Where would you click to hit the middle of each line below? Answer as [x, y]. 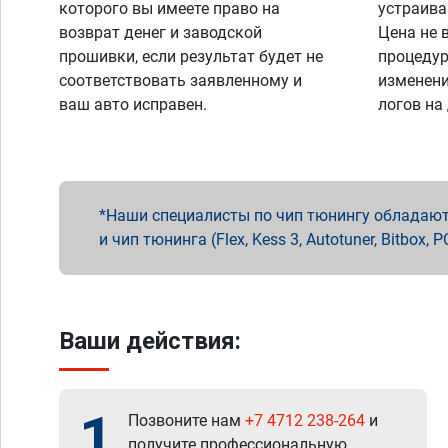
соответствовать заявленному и [180, 80]
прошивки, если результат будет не [191, 56]
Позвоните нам [186, 420]
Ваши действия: [150, 341]
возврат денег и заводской [160, 32]
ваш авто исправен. [133, 104]
